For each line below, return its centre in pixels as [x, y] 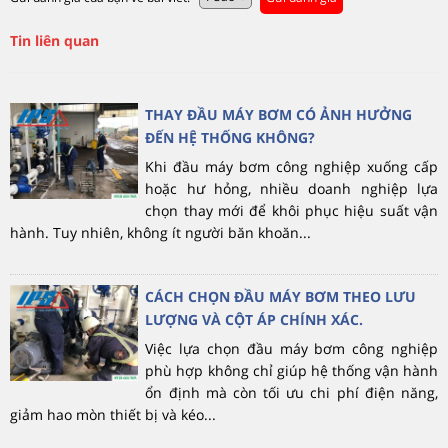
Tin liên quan [54, 40]
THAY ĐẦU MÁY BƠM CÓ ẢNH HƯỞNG [279, 114]
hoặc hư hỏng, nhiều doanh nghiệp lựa [291, 188]
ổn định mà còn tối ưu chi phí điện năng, [291, 392]
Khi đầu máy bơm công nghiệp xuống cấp [291, 166]
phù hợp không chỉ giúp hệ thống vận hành [291, 370]
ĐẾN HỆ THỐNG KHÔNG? [230, 137]
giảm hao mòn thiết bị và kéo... [113, 414]
